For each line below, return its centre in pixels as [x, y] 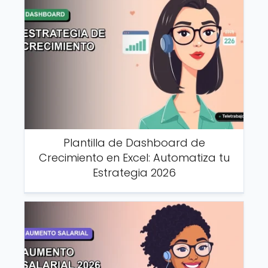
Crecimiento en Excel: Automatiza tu [134, 157]
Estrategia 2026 [134, 172]
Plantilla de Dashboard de [134, 142]
